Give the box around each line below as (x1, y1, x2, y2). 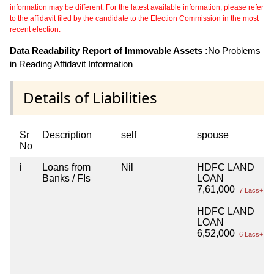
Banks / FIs (42, 172, 91, 183)
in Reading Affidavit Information (10, 58, 133, 69)
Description (42, 129, 92, 140)
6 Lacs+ (237, 230, 263, 238)
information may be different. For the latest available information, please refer (10, 2, 264, 12)
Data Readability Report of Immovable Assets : (10, 45, 208, 56)
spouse (197, 129, 229, 140)
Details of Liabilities (23, 87, 157, 108)
